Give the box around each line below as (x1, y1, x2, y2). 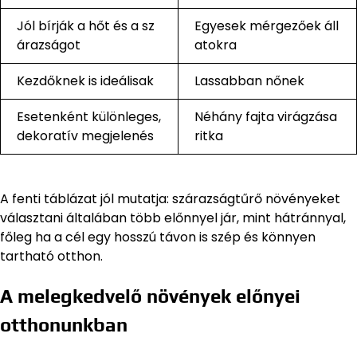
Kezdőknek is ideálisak (17, 71, 154, 90)
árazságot (17, 35, 80, 54)
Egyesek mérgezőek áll (194, 16, 339, 35)
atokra (194, 35, 237, 54)
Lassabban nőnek (194, 71, 304, 90)
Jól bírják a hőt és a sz (17, 16, 155, 35)
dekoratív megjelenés (17, 126, 154, 145)
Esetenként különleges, (17, 107, 161, 126)
